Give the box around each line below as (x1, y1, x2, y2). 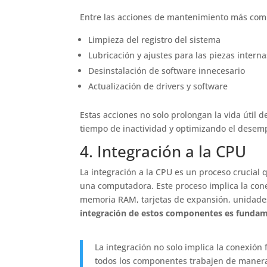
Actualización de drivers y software (88, 80, 228, 92)
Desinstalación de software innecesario (88, 64, 246, 76)
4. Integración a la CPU (80, 140, 247, 162)
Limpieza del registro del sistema (88, 33, 221, 45)
